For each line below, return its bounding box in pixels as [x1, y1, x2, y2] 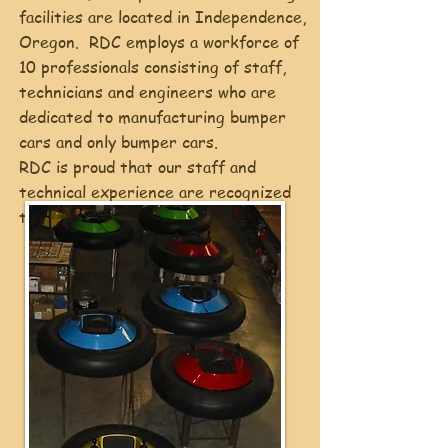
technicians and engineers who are [19, 81, 276, 103]
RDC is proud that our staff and [19, 156, 256, 178]
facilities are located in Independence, [19, 6, 306, 28]
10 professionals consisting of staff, [19, 56, 286, 78]
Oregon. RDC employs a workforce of [19, 31, 299, 53]
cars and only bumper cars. [19, 131, 223, 153]
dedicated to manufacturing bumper [19, 106, 286, 128]
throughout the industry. [19, 206, 209, 228]
